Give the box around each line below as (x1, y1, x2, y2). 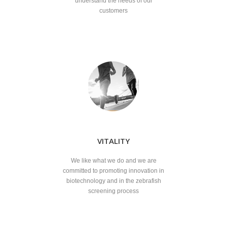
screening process (88, 187, 139, 195)
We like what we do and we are (70, 157, 157, 164)
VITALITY (97, 135, 130, 146)
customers (99, 7, 128, 14)
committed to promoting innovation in (63, 167, 164, 174)
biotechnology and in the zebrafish (66, 177, 161, 184)
